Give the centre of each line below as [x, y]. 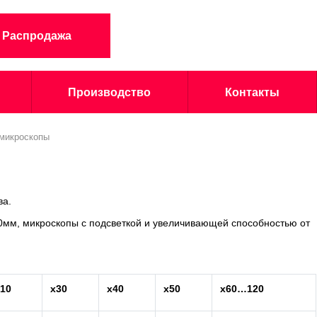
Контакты [253, 92]
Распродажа [37, 35]
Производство [110, 92]
